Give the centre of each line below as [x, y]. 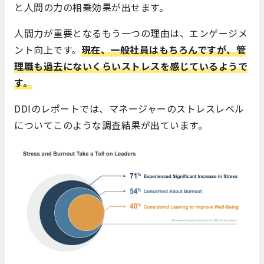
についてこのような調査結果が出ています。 [111, 125]
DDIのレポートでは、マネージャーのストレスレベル [129, 109]
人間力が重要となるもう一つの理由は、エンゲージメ [131, 33]
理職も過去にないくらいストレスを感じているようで [131, 66]
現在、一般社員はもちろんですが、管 [163, 50]
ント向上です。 [48, 50]
